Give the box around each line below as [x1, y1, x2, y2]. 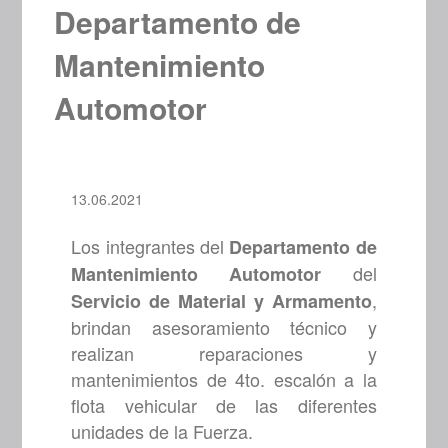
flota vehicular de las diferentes [71, 392, 377, 419]
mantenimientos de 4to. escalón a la [71, 366, 377, 393]
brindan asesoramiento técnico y [71, 314, 377, 341]
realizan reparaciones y [71, 340, 377, 367]
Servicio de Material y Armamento [71, 288, 372, 315]
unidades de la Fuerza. [71, 418, 254, 445]
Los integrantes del [71, 233, 230, 260]
